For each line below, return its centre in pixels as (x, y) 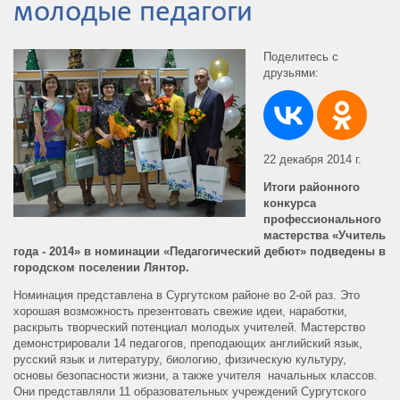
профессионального (322, 219)
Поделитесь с (301, 56)
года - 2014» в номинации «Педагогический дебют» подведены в (200, 251)
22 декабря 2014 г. (312, 159)
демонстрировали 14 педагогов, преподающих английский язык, (188, 343)
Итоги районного (312, 187)
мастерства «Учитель (325, 235)
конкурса (290, 203)
